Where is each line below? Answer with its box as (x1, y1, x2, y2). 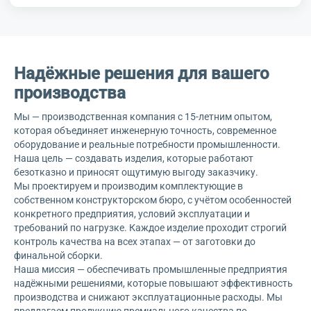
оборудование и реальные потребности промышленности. (14, 139, 280, 151)
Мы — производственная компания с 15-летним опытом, (14, 111, 272, 123)
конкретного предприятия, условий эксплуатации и (14, 208, 250, 220)
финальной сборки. (14, 250, 103, 262)
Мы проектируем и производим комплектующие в (14, 180, 243, 192)
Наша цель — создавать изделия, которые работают (14, 153, 253, 165)
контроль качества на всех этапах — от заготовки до (14, 236, 255, 248)
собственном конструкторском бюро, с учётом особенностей (14, 194, 292, 206)
